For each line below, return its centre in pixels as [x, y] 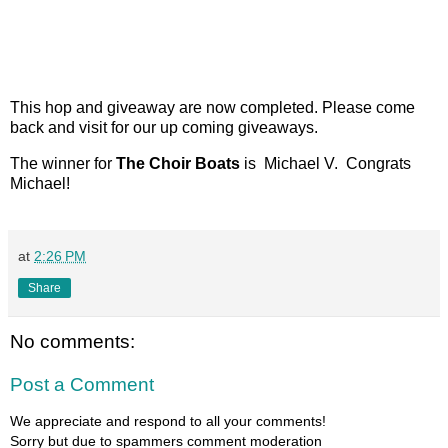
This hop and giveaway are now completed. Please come [212, 108]
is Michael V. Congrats [325, 163]
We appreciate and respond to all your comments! [168, 420]
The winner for [63, 163]
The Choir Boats [178, 163]
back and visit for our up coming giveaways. [164, 128]
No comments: [72, 341]
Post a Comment [82, 385]
